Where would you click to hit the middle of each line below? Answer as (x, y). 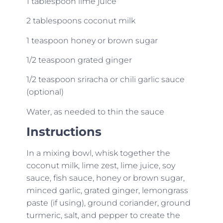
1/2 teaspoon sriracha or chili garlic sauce (105, 80)
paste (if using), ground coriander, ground (108, 203)
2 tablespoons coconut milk (81, 21)
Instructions (64, 132)
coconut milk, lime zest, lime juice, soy (101, 166)
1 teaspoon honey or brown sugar (92, 40)
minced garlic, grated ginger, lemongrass (107, 191)
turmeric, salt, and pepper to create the (103, 216)
